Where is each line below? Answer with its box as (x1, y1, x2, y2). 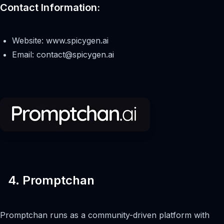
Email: (12, 49, 36, 60)
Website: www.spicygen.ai (12, 35, 108, 46)
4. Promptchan (8, 173, 94, 188)
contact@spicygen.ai (36, 49, 114, 60)
